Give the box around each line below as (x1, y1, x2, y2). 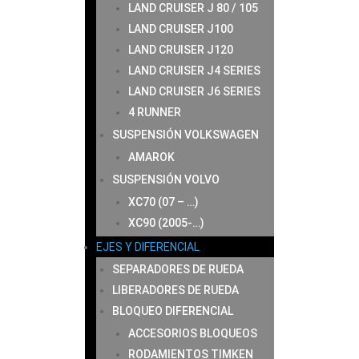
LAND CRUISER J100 (127, 22, 233, 35)
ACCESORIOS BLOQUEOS (127, 327, 257, 340)
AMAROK (127, 151, 175, 163)
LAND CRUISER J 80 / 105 (127, 2, 258, 14)
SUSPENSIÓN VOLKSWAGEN (111, 128, 259, 141)
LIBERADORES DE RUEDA (111, 284, 239, 296)
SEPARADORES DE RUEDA (111, 263, 244, 276)
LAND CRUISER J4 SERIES (127, 64, 260, 77)
